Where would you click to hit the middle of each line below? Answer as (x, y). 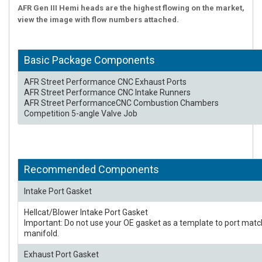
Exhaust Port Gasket (61, 254)
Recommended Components (92, 169)
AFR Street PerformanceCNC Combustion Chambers (121, 103)
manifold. (42, 233)
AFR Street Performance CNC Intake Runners (107, 92)
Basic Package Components (89, 60)
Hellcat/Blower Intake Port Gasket (86, 212)
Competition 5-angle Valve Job (81, 113)
